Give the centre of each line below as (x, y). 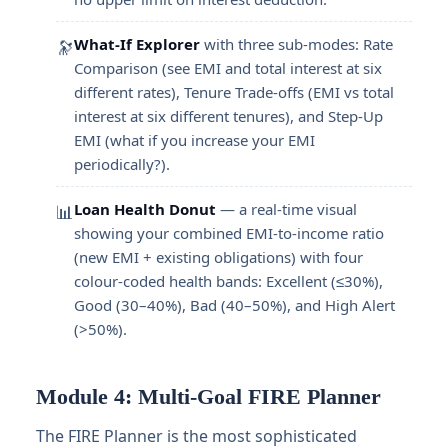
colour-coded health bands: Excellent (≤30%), (228, 281)
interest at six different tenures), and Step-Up (228, 116)
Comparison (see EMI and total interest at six (228, 68)
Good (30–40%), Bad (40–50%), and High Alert (234, 305)
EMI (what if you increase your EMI (194, 140)
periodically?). (122, 164)
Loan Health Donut (145, 209)
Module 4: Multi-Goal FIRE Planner (208, 396)
